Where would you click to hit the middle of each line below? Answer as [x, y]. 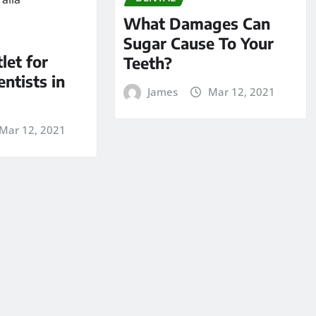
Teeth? [147, 62]
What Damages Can [196, 23]
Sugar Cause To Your [198, 43]
